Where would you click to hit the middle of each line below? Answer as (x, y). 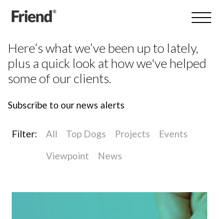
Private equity (40, 210)
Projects (132, 133)
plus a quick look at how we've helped (107, 63)
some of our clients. (60, 78)
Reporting (106, 210)
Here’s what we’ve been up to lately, (103, 48)
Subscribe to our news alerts (66, 105)
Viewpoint (67, 155)
